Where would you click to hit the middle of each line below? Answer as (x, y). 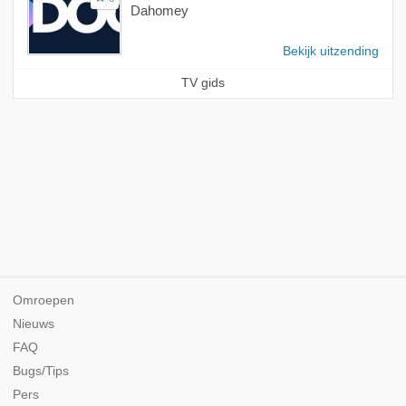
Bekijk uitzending (331, 52)
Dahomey (159, 11)
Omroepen (43, 301)
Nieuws (34, 324)
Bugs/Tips (41, 372)
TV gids (203, 83)
